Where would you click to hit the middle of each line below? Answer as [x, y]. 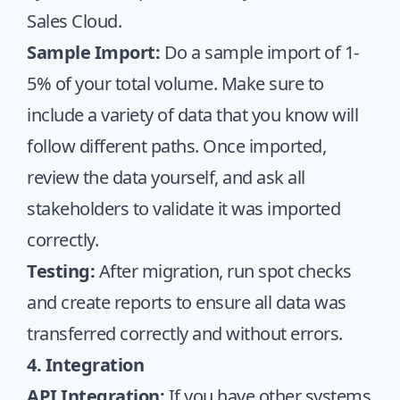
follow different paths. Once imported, [176, 146]
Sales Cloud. [74, 21]
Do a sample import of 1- [259, 52]
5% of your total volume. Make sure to [175, 83]
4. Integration [85, 365]
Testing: [61, 271]
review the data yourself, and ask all [166, 177]
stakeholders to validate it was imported [183, 208]
